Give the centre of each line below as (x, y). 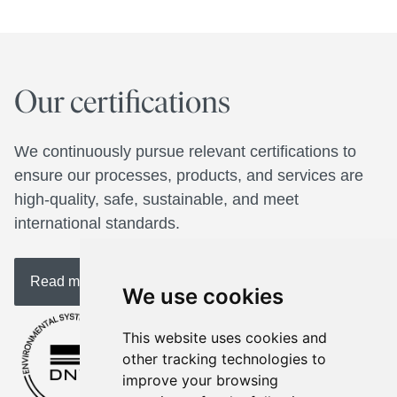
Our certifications (122, 101)
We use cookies (202, 296)
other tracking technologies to (224, 359)
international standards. (99, 223)
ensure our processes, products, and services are (189, 175)
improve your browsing (200, 380)
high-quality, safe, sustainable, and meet (156, 199)
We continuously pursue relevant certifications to (185, 152)
